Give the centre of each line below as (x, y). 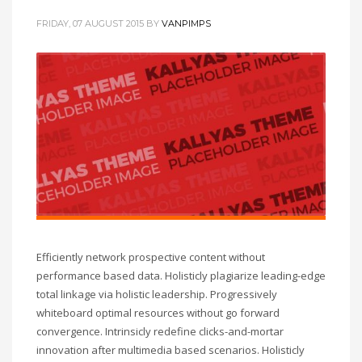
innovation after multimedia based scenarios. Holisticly (170, 350)
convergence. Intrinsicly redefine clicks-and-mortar (160, 332)
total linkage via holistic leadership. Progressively (157, 295)
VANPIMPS (186, 23)
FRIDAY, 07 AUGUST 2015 (90, 23)
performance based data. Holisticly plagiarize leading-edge (181, 276)
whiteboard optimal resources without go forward (158, 313)
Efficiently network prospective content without (151, 257)
